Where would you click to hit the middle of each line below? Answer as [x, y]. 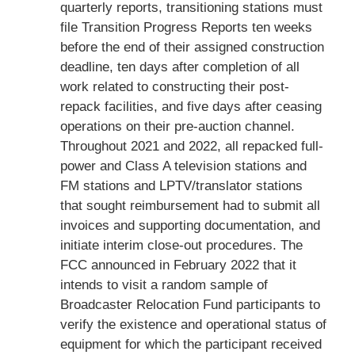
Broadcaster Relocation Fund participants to [190, 304]
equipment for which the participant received [191, 344]
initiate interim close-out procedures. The [181, 245]
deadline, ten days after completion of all [179, 67]
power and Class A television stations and [183, 166]
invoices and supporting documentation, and [190, 225]
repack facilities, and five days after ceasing [191, 106]
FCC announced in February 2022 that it [178, 265]
